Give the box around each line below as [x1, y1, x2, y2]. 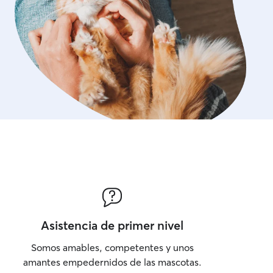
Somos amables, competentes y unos [30, 241, 194, 253]
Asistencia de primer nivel [41, 218, 183, 233]
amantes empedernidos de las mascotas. [23, 256, 202, 268]
